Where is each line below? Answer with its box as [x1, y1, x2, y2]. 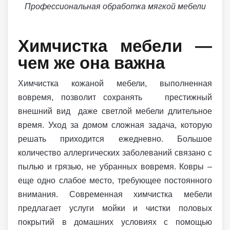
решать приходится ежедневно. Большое [18, 134, 212, 143]
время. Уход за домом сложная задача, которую [18, 120, 212, 129]
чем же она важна [18, 53, 165, 72]
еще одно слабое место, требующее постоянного [18, 176, 212, 185]
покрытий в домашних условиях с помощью [18, 217, 212, 226]
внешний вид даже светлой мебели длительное [18, 106, 212, 116]
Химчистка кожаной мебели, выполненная [18, 79, 212, 88]
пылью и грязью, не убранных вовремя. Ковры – [18, 162, 212, 171]
